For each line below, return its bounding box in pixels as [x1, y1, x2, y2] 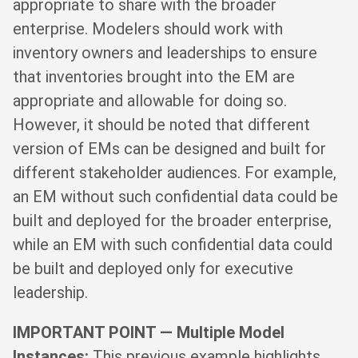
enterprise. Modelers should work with [13, 18, 283, 38]
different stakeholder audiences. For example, [13, 162, 336, 182]
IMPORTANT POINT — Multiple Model [13, 322, 284, 342]
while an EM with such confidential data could [13, 234, 332, 254]
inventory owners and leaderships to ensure [13, 42, 317, 62]
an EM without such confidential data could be [13, 186, 338, 206]
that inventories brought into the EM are [13, 66, 295, 86]
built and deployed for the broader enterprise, [13, 210, 332, 230]
